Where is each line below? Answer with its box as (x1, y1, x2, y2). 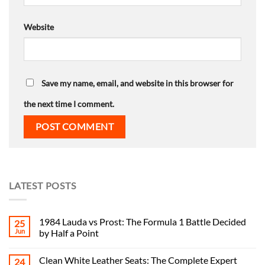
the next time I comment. (24, 99, 114, 109)
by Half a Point (39, 227, 99, 239)
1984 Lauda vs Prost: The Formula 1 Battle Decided (39, 216, 246, 228)
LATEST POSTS (9, 179, 76, 191)
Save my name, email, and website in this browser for (41, 78, 234, 89)
